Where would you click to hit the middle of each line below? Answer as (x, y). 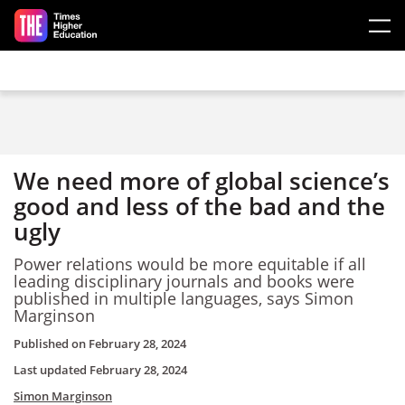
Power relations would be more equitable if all (190, 264)
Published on (51, 344)
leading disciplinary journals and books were (184, 281)
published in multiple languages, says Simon (184, 298)
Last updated (52, 370)
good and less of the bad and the (199, 206)
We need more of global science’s (202, 181)
